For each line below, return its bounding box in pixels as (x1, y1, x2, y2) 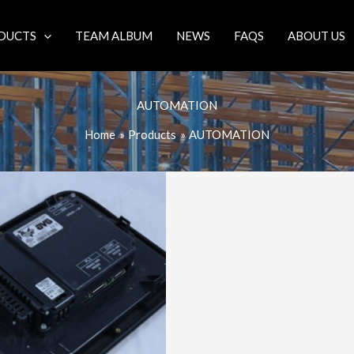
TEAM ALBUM (75, 28, 153, 43)
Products (128, 126, 176, 141)
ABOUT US (288, 28, 345, 43)
